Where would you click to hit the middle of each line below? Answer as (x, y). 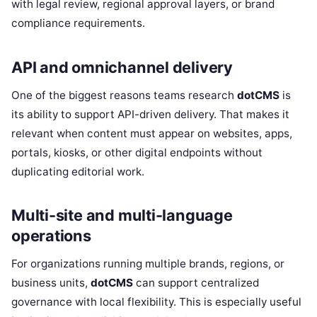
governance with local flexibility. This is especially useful (156, 302)
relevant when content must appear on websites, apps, (152, 133)
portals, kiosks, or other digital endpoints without (137, 152)
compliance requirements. (78, 23)
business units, (51, 283)
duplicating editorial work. (78, 171)
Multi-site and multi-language (122, 215)
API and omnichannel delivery (122, 67)
